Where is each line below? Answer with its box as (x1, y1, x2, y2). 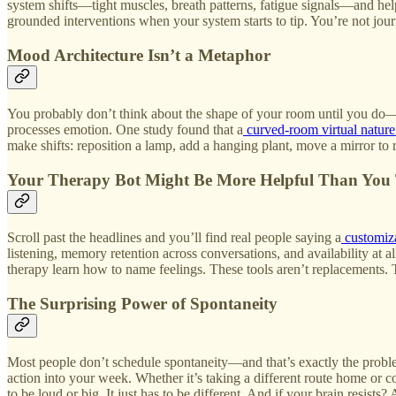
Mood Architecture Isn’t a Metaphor (7, 46, 270, 65)
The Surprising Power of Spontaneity (7, 293, 278, 313)
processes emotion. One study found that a (7, 121, 243, 137)
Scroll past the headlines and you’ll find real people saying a (7, 230, 341, 246)
